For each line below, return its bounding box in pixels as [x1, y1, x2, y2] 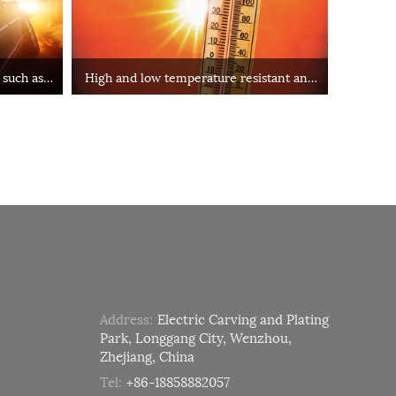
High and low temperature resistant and [85, 66, 315, 86]
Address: [99, 307, 153, 329]
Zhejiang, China [99, 344, 194, 366]
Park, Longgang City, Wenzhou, [99, 325, 292, 347]
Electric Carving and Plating [156, 307, 329, 329]
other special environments [120, 85, 279, 104]
